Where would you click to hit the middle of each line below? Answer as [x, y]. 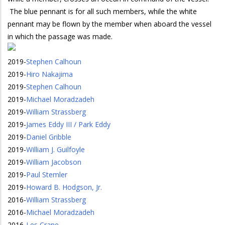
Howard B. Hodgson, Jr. [64, 187]
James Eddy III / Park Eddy [68, 124]
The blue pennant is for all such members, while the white [102, 11]
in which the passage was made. [60, 36]
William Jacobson [54, 162]
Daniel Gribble [49, 137]
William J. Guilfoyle [55, 149]
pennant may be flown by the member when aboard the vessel [109, 24]
